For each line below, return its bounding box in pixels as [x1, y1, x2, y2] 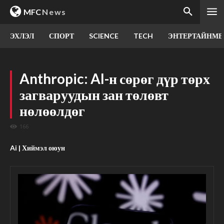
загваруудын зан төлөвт [19, 86, 168, 103]
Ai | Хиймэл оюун [10, 143, 65, 152]
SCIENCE [89, 31, 118, 40]
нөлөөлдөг [19, 102, 85, 119]
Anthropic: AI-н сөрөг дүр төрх [19, 70, 210, 87]
